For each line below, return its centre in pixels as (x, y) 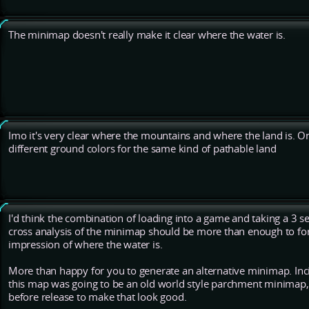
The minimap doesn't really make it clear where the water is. (147, 35)
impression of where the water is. (86, 245)
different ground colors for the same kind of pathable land (142, 149)
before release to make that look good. (98, 297)
